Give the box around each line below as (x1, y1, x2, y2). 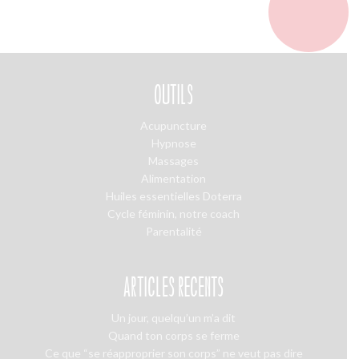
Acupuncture (140, 119, 207, 133)
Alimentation (141, 171, 206, 186)
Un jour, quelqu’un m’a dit (111, 311, 236, 325)
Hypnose (151, 136, 196, 151)
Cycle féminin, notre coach (107, 207, 240, 221)
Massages (148, 154, 199, 168)
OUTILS (154, 83, 193, 107)
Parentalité (145, 224, 202, 239)
